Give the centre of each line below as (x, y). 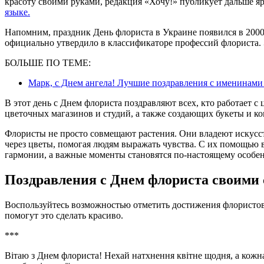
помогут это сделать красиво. (64, 215)
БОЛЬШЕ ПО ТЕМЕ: (48, 63)
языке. (17, 12)
